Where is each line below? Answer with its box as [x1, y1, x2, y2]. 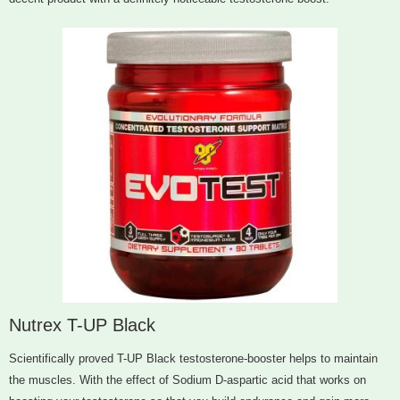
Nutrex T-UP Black [9, 315, 155, 336]
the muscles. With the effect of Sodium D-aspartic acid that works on [9, 373, 366, 387]
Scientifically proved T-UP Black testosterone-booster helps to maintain [9, 352, 378, 366]
